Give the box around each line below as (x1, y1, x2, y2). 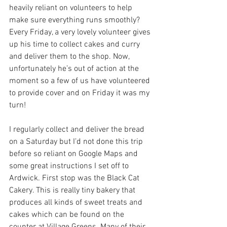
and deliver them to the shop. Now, (9, 51, 131, 62)
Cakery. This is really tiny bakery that (9, 185, 137, 196)
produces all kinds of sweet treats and (9, 197, 144, 208)
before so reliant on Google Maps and (9, 148, 140, 159)
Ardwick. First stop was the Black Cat (9, 173, 141, 183)
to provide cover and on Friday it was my (9, 88, 152, 98)
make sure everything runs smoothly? (9, 15, 142, 25)
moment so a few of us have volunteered (9, 75, 152, 86)
